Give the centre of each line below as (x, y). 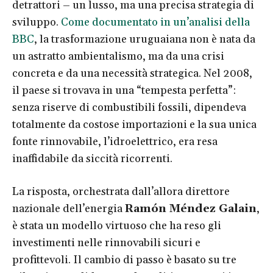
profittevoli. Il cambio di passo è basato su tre (124, 260)
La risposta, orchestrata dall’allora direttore (121, 191)
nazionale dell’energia (69, 208)
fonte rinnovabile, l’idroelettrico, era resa (115, 141)
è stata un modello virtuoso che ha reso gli (117, 225)
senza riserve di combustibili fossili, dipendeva (129, 107)
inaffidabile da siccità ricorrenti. (92, 158)
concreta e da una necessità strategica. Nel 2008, (132, 73)
